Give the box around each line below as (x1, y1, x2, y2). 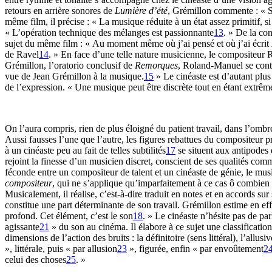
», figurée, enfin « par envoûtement (127, 243, 263, 254)
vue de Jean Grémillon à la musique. (5, 71, 144, 81)
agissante (5, 222, 39, 232)
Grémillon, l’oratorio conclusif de (5, 60, 135, 70)
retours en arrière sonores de (5, 5, 115, 16)
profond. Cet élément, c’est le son (5, 211, 133, 221)
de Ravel (5, 49, 39, 59)
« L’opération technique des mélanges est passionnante (5, 27, 214, 38)
